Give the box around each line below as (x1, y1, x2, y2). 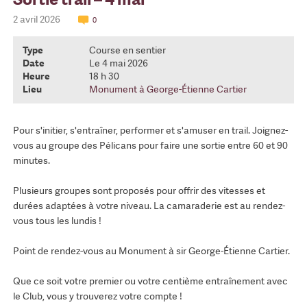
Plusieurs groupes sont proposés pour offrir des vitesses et (12, 184, 265, 197)
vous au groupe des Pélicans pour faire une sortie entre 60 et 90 (12, 139, 288, 152)
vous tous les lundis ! (12, 214, 101, 228)
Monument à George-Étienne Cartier (88, 83, 247, 96)
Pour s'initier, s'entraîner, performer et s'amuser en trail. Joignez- (12, 124, 288, 137)
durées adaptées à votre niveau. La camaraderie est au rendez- (12, 199, 285, 212)
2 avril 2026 (12, 13, 62, 26)
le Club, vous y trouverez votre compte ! (12, 290, 182, 303)
